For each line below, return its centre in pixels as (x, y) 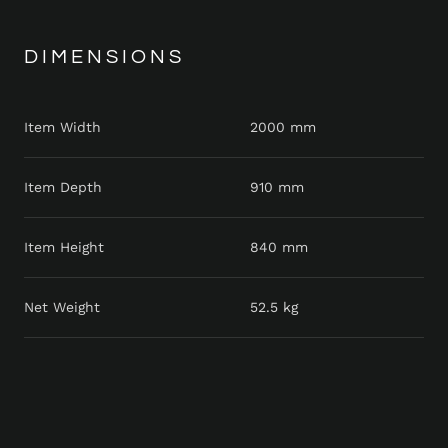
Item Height (64, 247)
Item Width (62, 127)
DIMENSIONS (104, 57)
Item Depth (63, 187)
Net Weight (62, 307)
